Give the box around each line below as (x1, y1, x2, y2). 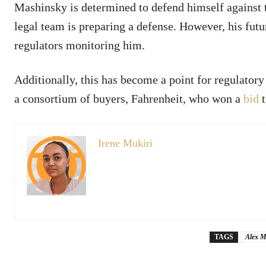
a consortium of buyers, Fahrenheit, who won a (14, 91, 243, 105)
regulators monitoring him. (14, 38, 145, 52)
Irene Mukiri (98, 137, 153, 149)
